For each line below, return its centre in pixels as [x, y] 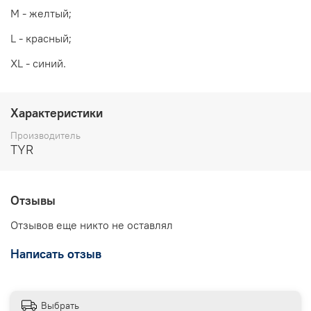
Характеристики [57, 113]
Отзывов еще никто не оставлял [92, 225]
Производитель [45, 136]
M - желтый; [41, 14]
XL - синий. [38, 64]
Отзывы [33, 201]
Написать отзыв [56, 254]
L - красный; [41, 39]
